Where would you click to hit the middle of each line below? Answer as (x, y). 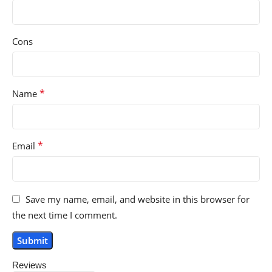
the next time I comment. (65, 215)
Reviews (29, 265)
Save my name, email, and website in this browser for (138, 199)
